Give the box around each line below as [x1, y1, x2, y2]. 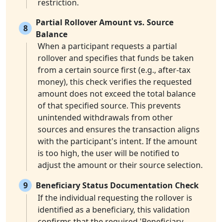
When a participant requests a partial [38, 41, 177, 52]
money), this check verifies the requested [38, 76, 192, 88]
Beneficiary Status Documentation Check [36, 180, 199, 191]
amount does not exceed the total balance [38, 88, 196, 100]
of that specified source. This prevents [38, 100, 181, 111]
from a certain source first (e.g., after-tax [38, 64, 190, 76]
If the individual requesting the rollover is [38, 192, 192, 204]
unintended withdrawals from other [38, 112, 173, 123]
